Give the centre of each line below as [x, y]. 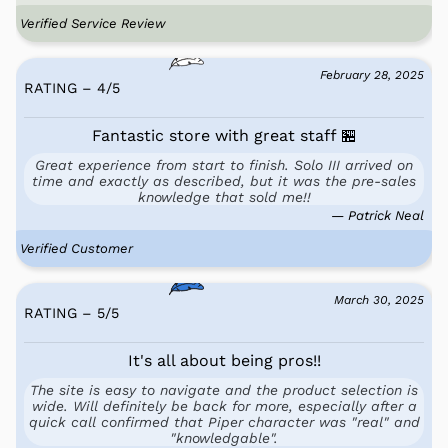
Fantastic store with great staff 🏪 [224, 135]
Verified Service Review [93, 23]
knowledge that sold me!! [224, 196]
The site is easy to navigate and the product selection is [224, 389]
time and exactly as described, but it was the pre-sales [224, 180]
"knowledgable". [224, 437]
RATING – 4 [65, 87]
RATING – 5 [64, 312]
